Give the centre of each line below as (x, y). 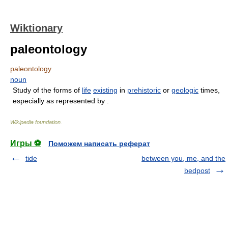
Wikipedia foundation (35, 122)
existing (105, 90)
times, (209, 90)
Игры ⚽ (26, 143)
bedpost (197, 170)
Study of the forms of (47, 90)
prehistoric (144, 90)
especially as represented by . (61, 101)
